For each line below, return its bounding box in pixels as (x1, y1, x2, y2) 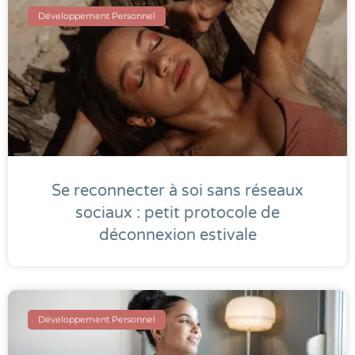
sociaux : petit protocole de (75, 204, 280, 223)
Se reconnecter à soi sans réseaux (52, 181, 303, 201)
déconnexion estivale (98, 226, 257, 246)
